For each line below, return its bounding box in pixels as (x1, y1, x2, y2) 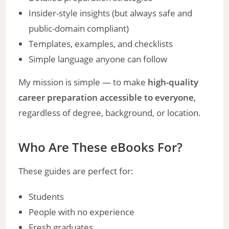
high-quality (148, 76, 199, 88)
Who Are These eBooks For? (18, 138, 183, 155)
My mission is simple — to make (18, 76, 148, 88)
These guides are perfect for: (18, 165, 134, 177)
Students (29, 190, 64, 202)
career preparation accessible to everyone (18, 91, 194, 103)
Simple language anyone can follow (29, 53, 168, 65)
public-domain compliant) (29, 22, 129, 34)
